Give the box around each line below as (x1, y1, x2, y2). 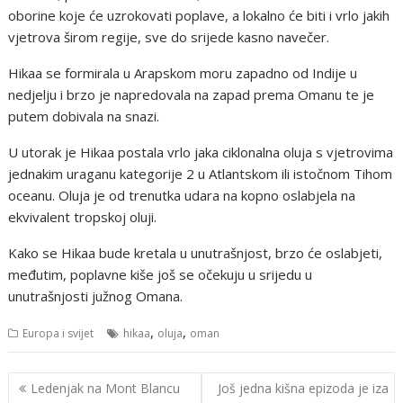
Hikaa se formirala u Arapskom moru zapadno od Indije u (8, 63, 358, 82)
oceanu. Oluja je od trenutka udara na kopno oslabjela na (8, 185, 356, 204)
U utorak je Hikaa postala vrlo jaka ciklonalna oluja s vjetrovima (8, 142, 394, 161)
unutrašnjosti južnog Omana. (8, 286, 184, 305)
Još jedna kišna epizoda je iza (217, 380, 389, 398)
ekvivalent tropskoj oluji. (8, 207, 157, 226)
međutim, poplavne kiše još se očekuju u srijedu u (8, 264, 313, 283)
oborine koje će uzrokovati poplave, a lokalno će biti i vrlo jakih (8, 5, 390, 24)
